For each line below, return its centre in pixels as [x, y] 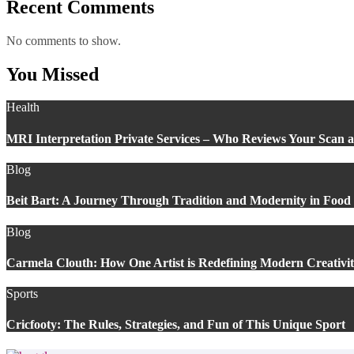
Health [23, 107]
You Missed [53, 74]
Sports [22, 294]
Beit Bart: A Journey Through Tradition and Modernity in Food [179, 201]
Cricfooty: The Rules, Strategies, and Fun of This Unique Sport [176, 325]
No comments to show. [64, 40]
